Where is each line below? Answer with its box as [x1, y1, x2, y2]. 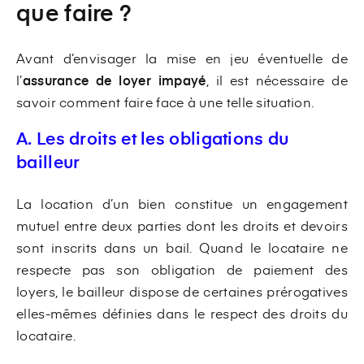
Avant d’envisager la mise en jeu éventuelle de [16, 48, 348, 67]
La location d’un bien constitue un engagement [16, 193, 348, 212]
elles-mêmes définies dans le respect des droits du [16, 303, 348, 322]
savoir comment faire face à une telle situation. [16, 92, 314, 110]
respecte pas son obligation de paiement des [16, 259, 348, 278]
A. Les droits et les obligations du [16, 125, 289, 149]
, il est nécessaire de [206, 70, 348, 89]
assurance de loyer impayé [22, 70, 206, 89]
